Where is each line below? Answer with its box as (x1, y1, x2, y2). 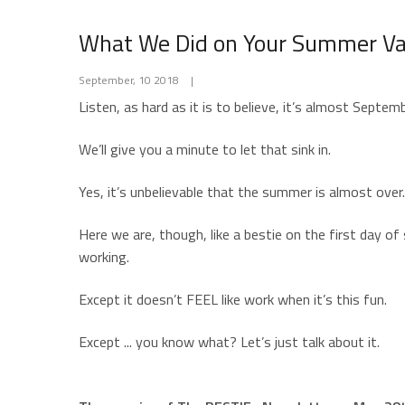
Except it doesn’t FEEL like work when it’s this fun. (79, 288, 387, 310)
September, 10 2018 (79, 71, 179, 89)
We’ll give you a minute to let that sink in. (79, 138, 331, 160)
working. (79, 246, 129, 268)
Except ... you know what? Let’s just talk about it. (79, 331, 380, 353)
